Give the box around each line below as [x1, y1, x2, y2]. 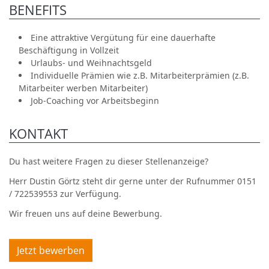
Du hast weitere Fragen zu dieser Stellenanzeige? [9, 156, 208, 167]
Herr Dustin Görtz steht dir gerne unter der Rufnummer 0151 [9, 175, 256, 187]
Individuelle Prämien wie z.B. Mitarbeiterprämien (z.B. [31, 70, 249, 81]
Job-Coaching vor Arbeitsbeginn [31, 95, 159, 106]
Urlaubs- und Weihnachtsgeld [31, 57, 152, 68]
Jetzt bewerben [17, 244, 85, 257]
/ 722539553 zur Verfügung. [9, 188, 121, 199]
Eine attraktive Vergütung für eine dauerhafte [31, 32, 216, 43]
